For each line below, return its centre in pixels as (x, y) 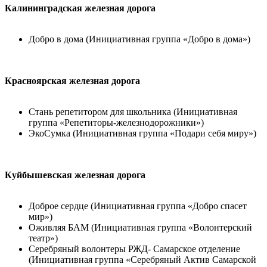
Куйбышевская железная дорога (75, 175)
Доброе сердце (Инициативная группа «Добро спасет (138, 206)
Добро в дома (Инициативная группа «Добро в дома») (139, 39)
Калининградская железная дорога (80, 8)
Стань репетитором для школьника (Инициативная (133, 112)
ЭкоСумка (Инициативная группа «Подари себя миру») (142, 133)
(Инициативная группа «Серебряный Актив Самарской (142, 260)
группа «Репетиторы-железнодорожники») (116, 122)
